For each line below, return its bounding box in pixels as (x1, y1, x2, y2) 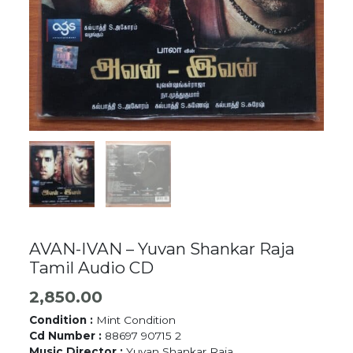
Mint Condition (96, 313, 176, 326)
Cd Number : (29, 329, 102, 342)
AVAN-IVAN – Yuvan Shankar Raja (29, 238, 295, 258)
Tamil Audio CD (29, 257, 154, 277)
